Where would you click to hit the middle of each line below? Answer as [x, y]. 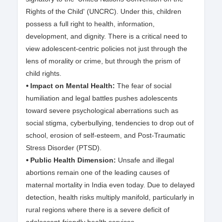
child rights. [44, 74]
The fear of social [144, 86]
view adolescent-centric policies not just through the [107, 49]
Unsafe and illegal [145, 160]
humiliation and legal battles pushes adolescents [102, 98]
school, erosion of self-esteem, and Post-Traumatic [106, 136]
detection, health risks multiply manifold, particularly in [110, 197]
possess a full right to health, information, [90, 24]
